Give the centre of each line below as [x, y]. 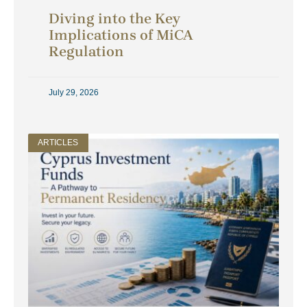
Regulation [86, 52]
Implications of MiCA [121, 35]
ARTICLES [58, 143]
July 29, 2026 [74, 93]
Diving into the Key [114, 19]
